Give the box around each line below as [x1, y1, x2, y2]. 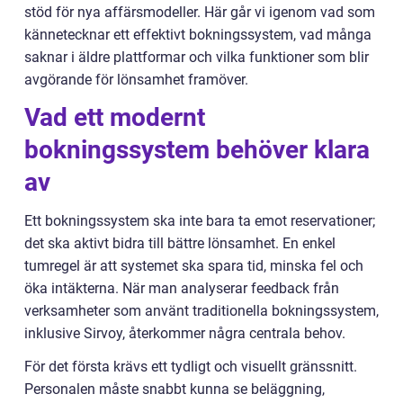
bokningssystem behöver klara [24, 135, 370, 165]
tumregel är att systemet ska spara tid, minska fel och [24, 257, 363, 274]
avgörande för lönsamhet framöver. [24, 71, 248, 88]
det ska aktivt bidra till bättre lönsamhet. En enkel [24, 235, 336, 252]
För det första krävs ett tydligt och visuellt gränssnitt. [24, 358, 357, 375]
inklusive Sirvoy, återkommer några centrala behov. [24, 325, 345, 342]
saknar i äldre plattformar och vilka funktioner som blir [24, 49, 369, 66]
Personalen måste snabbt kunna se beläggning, [24, 381, 325, 398]
